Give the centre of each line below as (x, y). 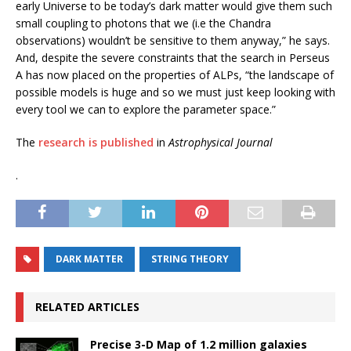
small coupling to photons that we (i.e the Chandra (143, 24)
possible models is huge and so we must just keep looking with (175, 92)
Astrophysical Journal (221, 143)
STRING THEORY (190, 259)
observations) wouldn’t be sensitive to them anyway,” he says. (173, 41)
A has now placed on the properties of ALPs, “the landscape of (175, 75)
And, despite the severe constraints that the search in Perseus (173, 58)
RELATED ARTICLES (87, 307)
